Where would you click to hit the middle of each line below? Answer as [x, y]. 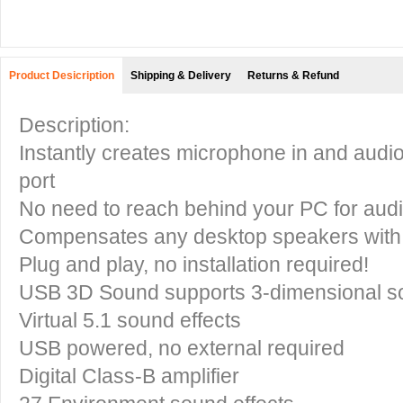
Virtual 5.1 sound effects [130, 320]
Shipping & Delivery [181, 76]
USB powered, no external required [182, 348]
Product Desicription [62, 76]
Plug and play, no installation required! [194, 264]
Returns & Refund [293, 76]
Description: [74, 125]
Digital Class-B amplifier [129, 376]
